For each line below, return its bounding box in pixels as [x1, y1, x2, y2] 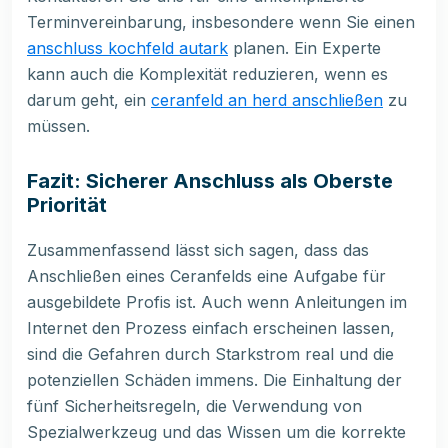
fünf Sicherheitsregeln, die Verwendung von [27, 396, 362, 417]
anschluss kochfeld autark [27, 38, 228, 59]
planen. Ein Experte [228, 38, 381, 59]
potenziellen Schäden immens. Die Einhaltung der [27, 370, 402, 391]
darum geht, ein [27, 90, 151, 111]
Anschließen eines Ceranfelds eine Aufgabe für [27, 266, 386, 287]
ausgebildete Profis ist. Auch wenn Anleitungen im [27, 292, 407, 313]
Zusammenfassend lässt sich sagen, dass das [27, 240, 369, 261]
